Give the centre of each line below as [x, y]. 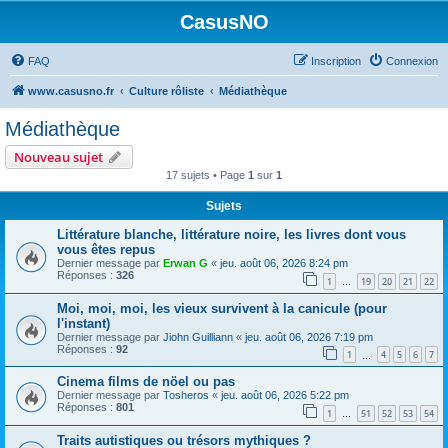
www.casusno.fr [71, 91]
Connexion [412, 61]
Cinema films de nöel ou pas [146, 382]
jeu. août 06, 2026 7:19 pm [309, 336]
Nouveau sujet [58, 157]
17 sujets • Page [207, 175]
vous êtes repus [106, 249]
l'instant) [83, 323]
